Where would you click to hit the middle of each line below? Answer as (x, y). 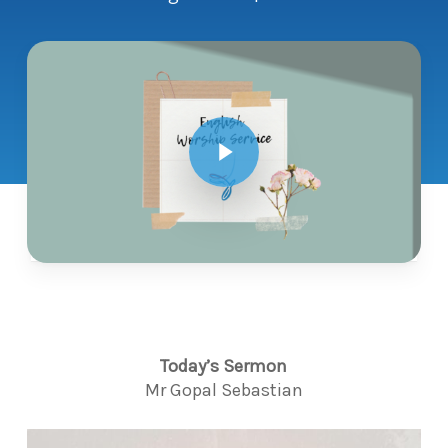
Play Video (244, 115)
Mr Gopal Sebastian (223, 389)
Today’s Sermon (224, 365)
